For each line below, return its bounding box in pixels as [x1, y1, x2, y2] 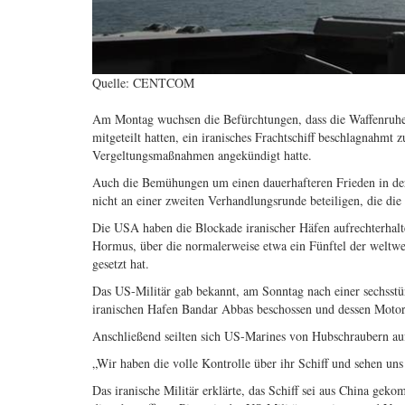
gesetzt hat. [92, 255, 149, 273]
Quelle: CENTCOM [92, 74, 194, 92]
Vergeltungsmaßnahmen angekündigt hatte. [92, 146, 312, 165]
